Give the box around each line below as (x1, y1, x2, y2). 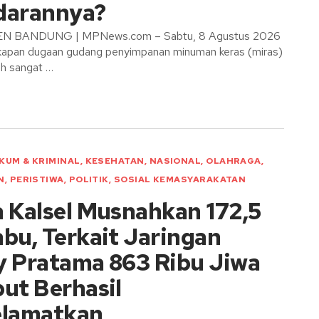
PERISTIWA (9, 174, 64, 185)
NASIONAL (149, 155, 202, 167)
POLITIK (68, 174, 109, 185)
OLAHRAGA (206, 155, 261, 167)
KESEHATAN (85, 155, 145, 167)
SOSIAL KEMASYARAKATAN (113, 174, 246, 185)
